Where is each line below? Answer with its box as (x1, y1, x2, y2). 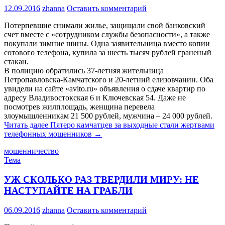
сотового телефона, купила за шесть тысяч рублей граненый (4, 48, 211, 57)
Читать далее (4, 121, 50, 130)
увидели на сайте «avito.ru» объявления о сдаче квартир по (4, 84, 205, 93)
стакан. (4, 57, 29, 66)
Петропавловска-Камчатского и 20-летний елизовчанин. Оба (4, 75, 213, 84)
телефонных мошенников (4, 130, 92, 139)
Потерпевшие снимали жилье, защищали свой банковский (4, 21, 205, 30)
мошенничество (4, 147, 59, 156)
